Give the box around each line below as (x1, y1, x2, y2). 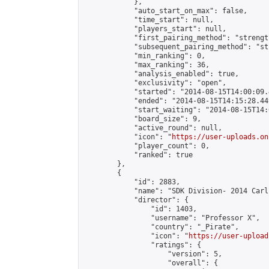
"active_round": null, (83, 124, 222, 132)
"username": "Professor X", (83, 214, 260, 222)
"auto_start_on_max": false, (83, 7, 247, 15)
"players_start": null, (83, 25, 226, 33)
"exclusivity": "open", (83, 79, 226, 87)
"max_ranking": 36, (83, 61, 210, 69)
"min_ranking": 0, (83, 52, 205, 60)
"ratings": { (83, 241, 201, 249)
